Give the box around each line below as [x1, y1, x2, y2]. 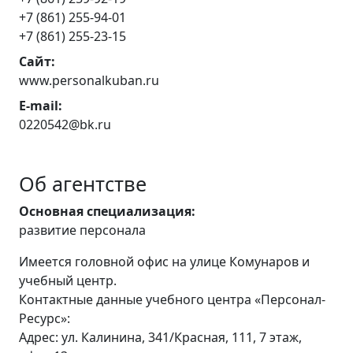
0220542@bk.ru [19, 116, 111, 133]
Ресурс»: [19, 310, 70, 327]
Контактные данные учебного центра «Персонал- [19, 291, 325, 308]
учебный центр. [19, 272, 117, 289]
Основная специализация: [19, 203, 195, 220]
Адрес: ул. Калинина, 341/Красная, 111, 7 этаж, [19, 329, 302, 346]
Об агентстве [19, 170, 147, 197]
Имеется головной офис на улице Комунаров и [19, 253, 310, 270]
